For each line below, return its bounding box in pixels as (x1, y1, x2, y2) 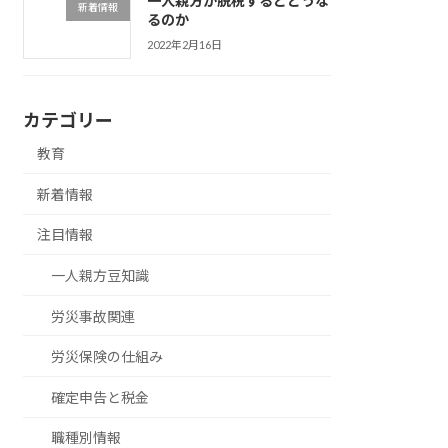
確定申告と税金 (51, 388, 150, 406)
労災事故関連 (51, 307, 136, 325)
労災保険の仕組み (51, 348, 164, 366)
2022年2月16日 (146, 37, 222, 51)
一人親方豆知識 (51, 267, 150, 285)
